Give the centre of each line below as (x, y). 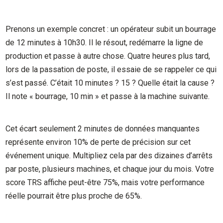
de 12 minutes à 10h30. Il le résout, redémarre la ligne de (105, 43)
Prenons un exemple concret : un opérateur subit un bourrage (111, 29)
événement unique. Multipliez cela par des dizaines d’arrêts (109, 155)
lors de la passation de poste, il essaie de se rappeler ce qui (111, 70)
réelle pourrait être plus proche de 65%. (74, 196)
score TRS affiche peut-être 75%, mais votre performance (105, 182)
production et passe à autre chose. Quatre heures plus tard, (108, 56)
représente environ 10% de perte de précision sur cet (98, 142)
